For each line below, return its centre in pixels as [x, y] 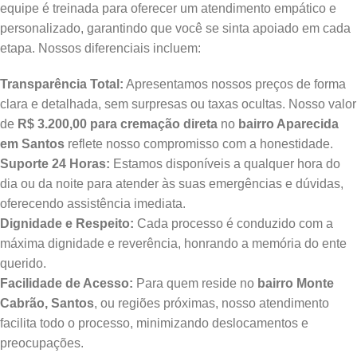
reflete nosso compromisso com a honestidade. [199, 144]
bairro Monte [296, 284]
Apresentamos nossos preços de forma [235, 84]
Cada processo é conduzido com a [233, 224]
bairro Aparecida [288, 124]
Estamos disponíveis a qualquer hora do [225, 164]
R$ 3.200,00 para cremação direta [118, 124]
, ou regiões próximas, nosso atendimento [212, 304]
